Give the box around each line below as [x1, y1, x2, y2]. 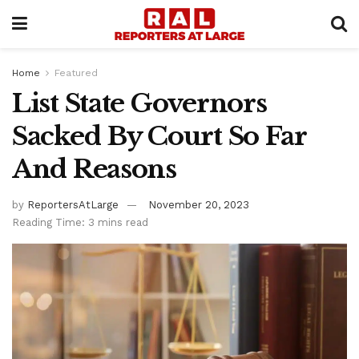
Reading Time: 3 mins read [12, 216, 148, 228]
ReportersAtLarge [27, 198, 119, 211]
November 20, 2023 [148, 198, 249, 211]
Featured [54, 67, 98, 79]
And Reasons [12, 153, 176, 185]
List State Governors [12, 87, 267, 119]
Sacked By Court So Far [12, 120, 306, 152]
